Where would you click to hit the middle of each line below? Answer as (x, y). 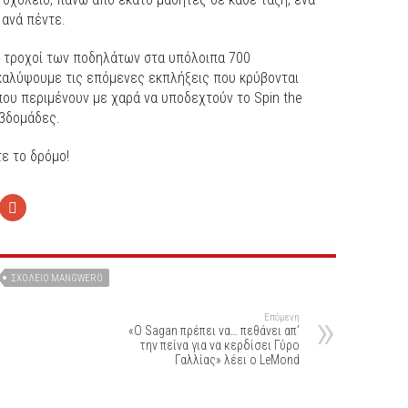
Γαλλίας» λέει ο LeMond (237, 359)
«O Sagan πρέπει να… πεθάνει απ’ (214, 330)
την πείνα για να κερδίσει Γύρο (219, 345)
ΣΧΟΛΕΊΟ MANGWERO (57, 278)
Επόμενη (282, 317)
